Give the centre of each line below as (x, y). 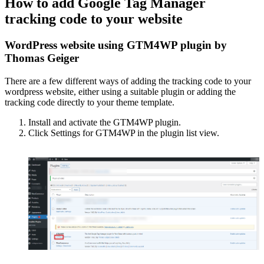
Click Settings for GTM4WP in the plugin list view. (124, 133)
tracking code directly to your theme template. (90, 102)
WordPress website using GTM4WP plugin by (116, 45)
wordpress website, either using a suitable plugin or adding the (120, 91)
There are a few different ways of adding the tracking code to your (128, 81)
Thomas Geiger (42, 58)
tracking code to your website (94, 19)
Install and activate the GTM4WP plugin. (105, 122)
